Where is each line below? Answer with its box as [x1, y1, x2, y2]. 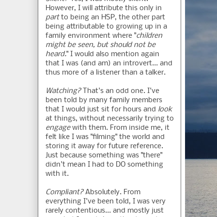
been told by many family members [46, 96, 162, 105]
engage [46, 124, 70, 132]
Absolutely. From [83, 188, 140, 197]
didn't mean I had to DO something [46, 161, 163, 169]
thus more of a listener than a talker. [46, 69, 166, 77]
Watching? [46, 87, 81, 95]
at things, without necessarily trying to [46, 115, 174, 123]
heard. [46, 50, 66, 59]
